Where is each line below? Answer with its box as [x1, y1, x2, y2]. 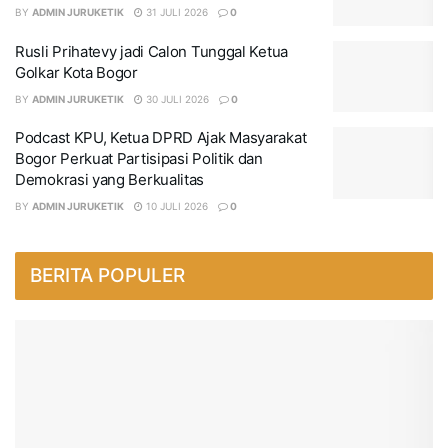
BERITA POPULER [30, 264, 185, 288]
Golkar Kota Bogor [15, 62, 138, 82]
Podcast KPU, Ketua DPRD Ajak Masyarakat [15, 128, 307, 148]
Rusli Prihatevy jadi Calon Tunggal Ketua [15, 41, 288, 61]
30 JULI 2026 [143, 92, 209, 105]
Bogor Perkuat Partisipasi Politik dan [15, 149, 263, 169]
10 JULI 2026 [143, 200, 208, 213]
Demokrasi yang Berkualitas [15, 170, 205, 190]
